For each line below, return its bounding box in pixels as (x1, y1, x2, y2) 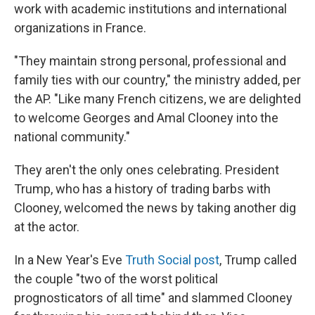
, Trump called (219, 252, 297, 267)
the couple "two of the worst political (14, 271, 218, 286)
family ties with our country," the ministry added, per (14, 72, 301, 87)
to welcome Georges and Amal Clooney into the (14, 110, 278, 125)
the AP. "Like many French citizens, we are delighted (14, 91, 301, 106)
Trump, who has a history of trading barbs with (14, 181, 271, 196)
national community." (14, 129, 130, 144)
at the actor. (14, 219, 79, 234)
